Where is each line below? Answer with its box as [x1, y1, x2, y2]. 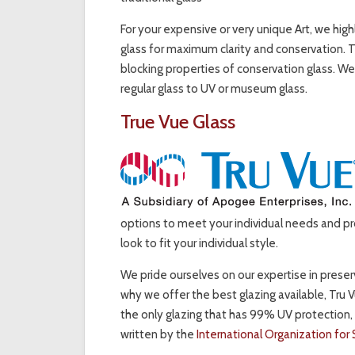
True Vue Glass [120, 110, 236, 134]
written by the [120, 327, 197, 342]
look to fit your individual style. [120, 236, 279, 251]
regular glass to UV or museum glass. [120, 82, 308, 97]
